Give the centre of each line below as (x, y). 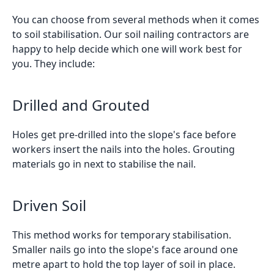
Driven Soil (49, 205)
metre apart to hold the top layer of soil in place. (124, 264)
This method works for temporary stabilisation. (122, 235)
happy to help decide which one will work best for (127, 49)
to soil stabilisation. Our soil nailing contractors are (131, 34)
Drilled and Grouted (81, 105)
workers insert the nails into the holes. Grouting (124, 149)
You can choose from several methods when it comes (136, 19)
